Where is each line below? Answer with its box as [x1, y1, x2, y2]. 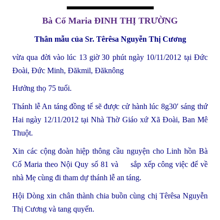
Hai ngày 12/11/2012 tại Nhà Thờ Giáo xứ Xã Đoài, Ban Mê [12, 115, 208, 124]
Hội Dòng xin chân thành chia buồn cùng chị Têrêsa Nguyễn [12, 191, 208, 200]
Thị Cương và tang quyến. [12, 204, 94, 213]
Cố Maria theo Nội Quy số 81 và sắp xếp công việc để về [12, 160, 208, 168]
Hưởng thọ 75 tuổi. [12, 84, 72, 93]
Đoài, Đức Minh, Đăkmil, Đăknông [12, 66, 126, 75]
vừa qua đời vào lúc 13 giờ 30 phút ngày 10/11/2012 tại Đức [12, 53, 208, 61]
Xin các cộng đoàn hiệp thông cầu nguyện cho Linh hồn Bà [12, 146, 208, 155]
